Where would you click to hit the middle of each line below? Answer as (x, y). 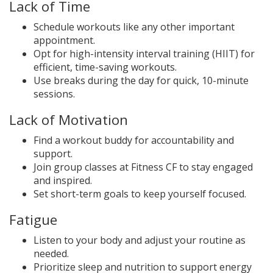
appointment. (64, 41)
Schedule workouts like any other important (134, 27)
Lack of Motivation (69, 120)
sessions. (54, 94)
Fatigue (33, 220)
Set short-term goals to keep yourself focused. (140, 194)
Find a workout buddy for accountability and (134, 140)
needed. (51, 254)
